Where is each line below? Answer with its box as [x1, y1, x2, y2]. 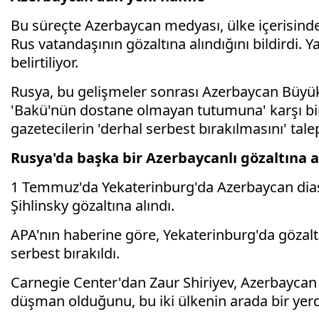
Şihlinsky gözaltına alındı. [11, 196, 174, 216]
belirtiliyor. [11, 53, 78, 73]
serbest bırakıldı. [11, 244, 120, 263]
